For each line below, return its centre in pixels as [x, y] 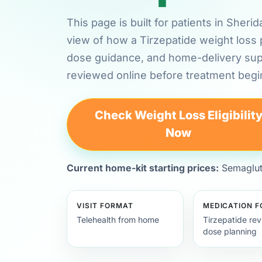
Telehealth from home [118, 220]
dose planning [230, 231]
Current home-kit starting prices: [143, 168]
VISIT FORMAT [105, 206]
